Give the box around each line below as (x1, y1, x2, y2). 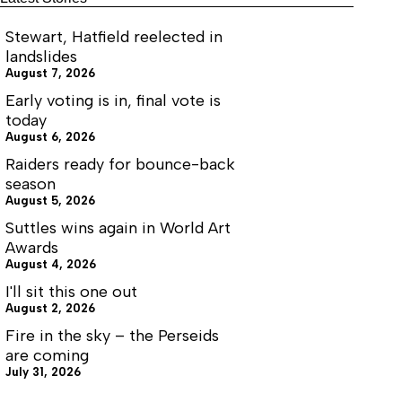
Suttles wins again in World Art (5, 218, 231, 239)
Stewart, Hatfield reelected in (5, 27, 223, 48)
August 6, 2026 (5, 130, 95, 144)
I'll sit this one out (5, 282, 137, 302)
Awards (5, 238, 58, 258)
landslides (5, 47, 77, 67)
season (5, 174, 56, 195)
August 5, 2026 (5, 194, 95, 208)
